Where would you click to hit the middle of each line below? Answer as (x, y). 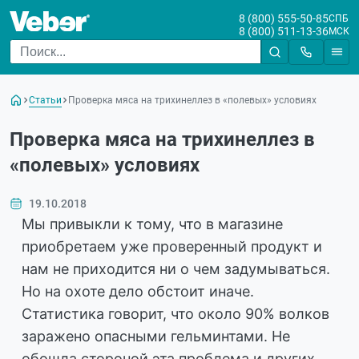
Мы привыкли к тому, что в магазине (152, 224)
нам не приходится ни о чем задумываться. (176, 268)
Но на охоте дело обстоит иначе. (138, 291)
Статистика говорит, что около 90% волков (175, 313)
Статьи (45, 100)
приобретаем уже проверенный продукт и (172, 246)
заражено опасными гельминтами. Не (156, 336)
